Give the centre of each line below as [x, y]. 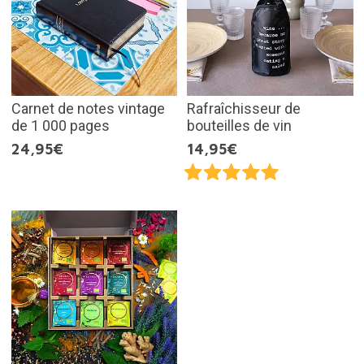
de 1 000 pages [60, 125]
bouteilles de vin [239, 125]
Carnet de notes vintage [88, 108]
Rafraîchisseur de [244, 108]
